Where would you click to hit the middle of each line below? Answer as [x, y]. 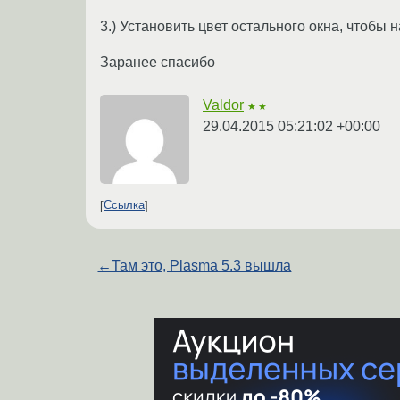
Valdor [223, 104]
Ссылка [124, 205]
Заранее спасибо [158, 62]
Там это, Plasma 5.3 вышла [202, 265]
